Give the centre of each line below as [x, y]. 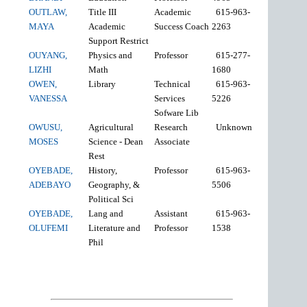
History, [103, 170]
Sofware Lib [178, 112]
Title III [103, 12]
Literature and [115, 228]
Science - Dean [116, 141]
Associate [173, 141]
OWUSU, [46, 127]
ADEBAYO [50, 184]
